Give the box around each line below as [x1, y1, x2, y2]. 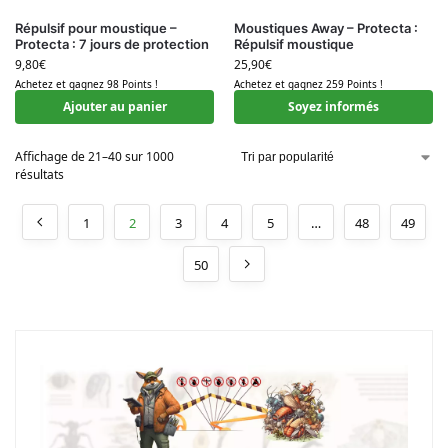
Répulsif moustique [234, 35, 354, 52]
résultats [15, 166, 64, 184]
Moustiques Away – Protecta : [234, 19, 418, 36]
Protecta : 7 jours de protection [15, 35, 209, 52]
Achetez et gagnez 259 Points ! [234, 77, 383, 92]
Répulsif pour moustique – [15, 19, 177, 36]
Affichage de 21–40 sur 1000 [15, 148, 174, 166]
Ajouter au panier [62, 98, 167, 116]
